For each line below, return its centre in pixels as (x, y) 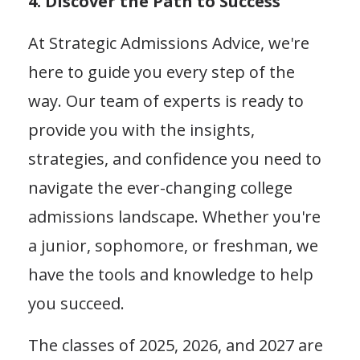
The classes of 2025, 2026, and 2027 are (176, 345)
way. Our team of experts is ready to (166, 100)
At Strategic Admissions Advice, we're (169, 43)
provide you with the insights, (141, 129)
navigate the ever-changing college (160, 187)
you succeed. (76, 303)
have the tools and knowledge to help (171, 274)
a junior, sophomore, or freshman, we (173, 245)
